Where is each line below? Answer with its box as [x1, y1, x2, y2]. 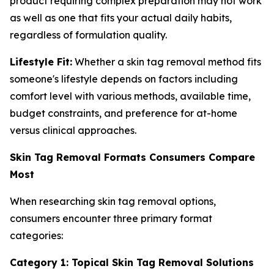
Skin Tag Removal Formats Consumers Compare [10, 151, 255, 163]
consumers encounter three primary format [10, 212, 212, 224]
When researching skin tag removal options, [10, 195, 216, 207]
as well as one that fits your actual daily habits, [10, 12, 232, 24]
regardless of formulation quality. [10, 29, 167, 41]
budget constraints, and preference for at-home [10, 107, 237, 119]
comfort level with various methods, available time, [10, 90, 251, 102]
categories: [10, 229, 63, 242]
